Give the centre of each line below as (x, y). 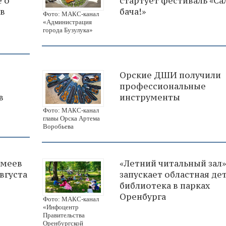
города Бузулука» (68, 30)
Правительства (64, 215)
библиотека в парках (165, 186)
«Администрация (67, 22)
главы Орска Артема (71, 119)
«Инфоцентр (61, 207)
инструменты (150, 97)
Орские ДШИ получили (170, 75)
